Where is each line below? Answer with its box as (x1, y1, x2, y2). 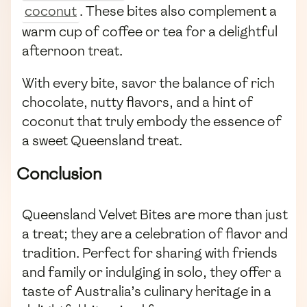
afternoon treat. (22, 41, 123, 60)
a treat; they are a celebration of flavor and (22, 224, 288, 243)
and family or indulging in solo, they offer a (22, 262, 282, 281)
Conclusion (16, 162, 101, 185)
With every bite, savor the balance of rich (22, 73, 275, 92)
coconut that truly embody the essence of (22, 112, 282, 130)
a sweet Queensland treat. (22, 131, 182, 149)
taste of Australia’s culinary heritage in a (22, 282, 271, 300)
